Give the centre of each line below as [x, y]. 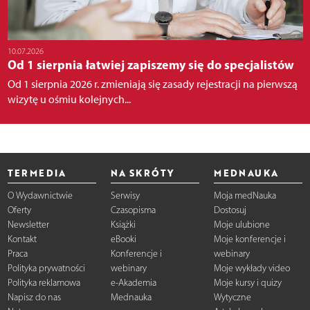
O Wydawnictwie [40, 195]
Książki [123, 224]
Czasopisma [133, 210]
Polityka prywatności [46, 268]
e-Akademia [133, 282]
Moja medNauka [245, 195]
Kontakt [22, 239]
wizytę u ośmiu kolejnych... [69, 99]
